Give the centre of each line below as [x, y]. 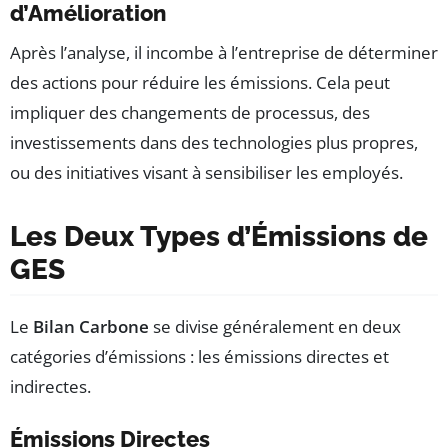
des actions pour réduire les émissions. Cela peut [200, 82]
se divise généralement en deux [275, 326]
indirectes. [50, 386]
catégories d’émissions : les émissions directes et [199, 356]
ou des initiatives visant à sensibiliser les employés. [206, 172]
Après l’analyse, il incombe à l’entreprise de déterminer [224, 52]
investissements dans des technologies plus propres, [214, 142]
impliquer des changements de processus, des [190, 112]
